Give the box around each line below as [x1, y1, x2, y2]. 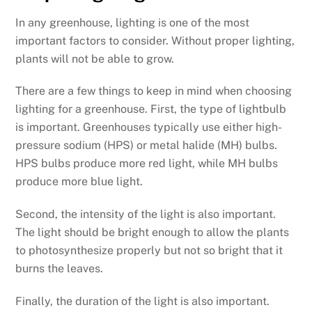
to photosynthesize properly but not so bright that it [15, 244, 283, 258]
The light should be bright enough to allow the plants [15, 226, 290, 240]
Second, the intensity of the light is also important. [15, 208, 276, 221]
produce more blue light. [15, 175, 143, 189]
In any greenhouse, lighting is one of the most [15, 15, 250, 29]
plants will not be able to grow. [15, 52, 175, 65]
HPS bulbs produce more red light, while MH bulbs [15, 157, 279, 171]
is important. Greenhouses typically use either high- [15, 120, 283, 134]
